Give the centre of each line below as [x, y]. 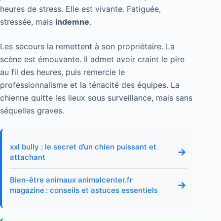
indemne [72, 22]
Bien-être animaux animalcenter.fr [71, 180]
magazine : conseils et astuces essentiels [84, 190]
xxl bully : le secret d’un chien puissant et [83, 147]
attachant [28, 157]
